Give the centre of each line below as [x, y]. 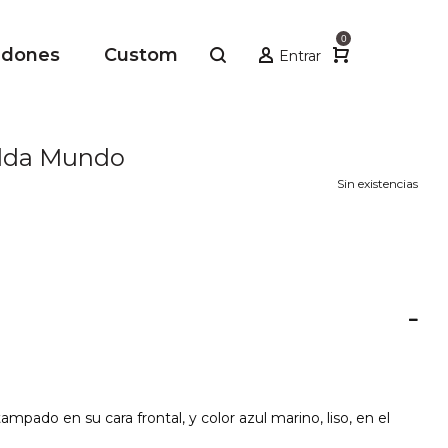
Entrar [300, 56]
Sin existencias [377, 184]
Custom [141, 55]
